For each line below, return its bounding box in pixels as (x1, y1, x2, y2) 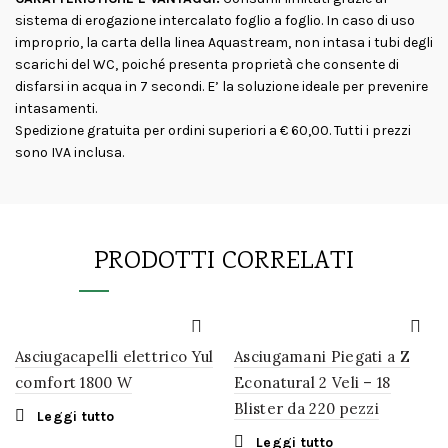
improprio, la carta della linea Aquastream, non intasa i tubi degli (15, 34, 433, 51)
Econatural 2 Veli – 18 (234, 373, 391, 392)
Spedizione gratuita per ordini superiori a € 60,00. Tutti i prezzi (15, 122, 411, 139)
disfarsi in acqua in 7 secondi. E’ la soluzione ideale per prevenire (15, 78, 428, 95)
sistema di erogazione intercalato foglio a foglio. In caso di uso (15, 12, 415, 29)
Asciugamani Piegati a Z (234, 347, 410, 366)
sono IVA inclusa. (15, 144, 124, 161)
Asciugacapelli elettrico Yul (15, 347, 214, 366)
